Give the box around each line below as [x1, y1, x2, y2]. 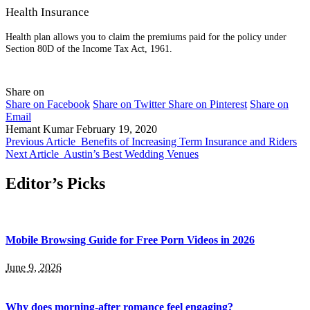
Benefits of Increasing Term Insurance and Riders [81, 136, 297, 148]
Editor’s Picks [6, 174, 105, 193]
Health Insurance [6, 5, 89, 19]
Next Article [6, 148, 59, 161]
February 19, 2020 [76, 123, 157, 136]
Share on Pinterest [168, 98, 247, 111]
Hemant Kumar [6, 123, 73, 136]
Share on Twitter [93, 98, 165, 111]
